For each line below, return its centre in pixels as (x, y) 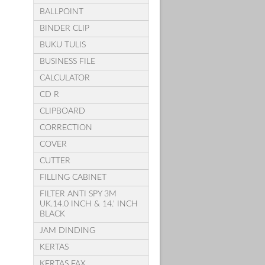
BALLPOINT (61, 12)
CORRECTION (66, 127)
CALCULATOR (64, 78)
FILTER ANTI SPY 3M (78, 194)
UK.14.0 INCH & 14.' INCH (88, 204)
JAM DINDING (67, 230)
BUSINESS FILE (67, 61)
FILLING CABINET (73, 177)
